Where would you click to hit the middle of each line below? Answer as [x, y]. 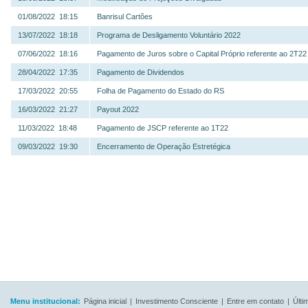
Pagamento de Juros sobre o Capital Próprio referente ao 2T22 [202, 54]
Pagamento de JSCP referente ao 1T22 [163, 128]
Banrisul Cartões [125, 16]
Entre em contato [255, 301]
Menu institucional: [45, 301]
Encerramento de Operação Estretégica [164, 146]
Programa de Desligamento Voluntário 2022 [169, 35]
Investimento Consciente [177, 301]
